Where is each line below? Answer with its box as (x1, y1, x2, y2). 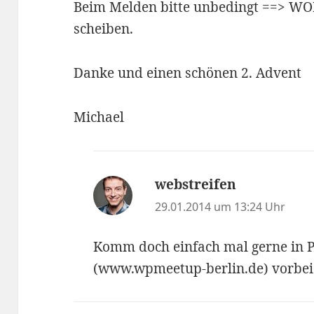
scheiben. (74, 19, 134, 38)
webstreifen (155, 175, 237, 193)
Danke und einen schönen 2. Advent (74, 63, 302, 82)
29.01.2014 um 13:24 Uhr (155, 198, 286, 214)
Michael (74, 107, 125, 126)
